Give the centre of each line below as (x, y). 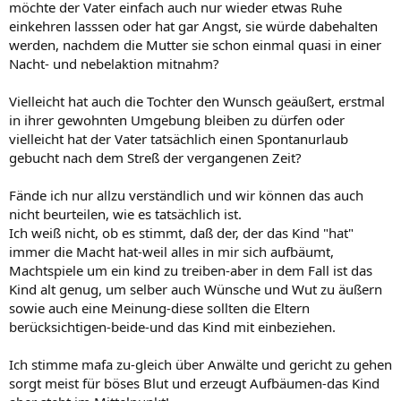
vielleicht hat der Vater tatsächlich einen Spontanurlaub (179, 139)
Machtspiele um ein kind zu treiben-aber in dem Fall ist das (191, 270)
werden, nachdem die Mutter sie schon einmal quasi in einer (195, 45)
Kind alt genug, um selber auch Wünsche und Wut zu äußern (196, 289)
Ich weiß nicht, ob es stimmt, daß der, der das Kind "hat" (181, 233)
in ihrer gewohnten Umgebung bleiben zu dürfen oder (177, 120)
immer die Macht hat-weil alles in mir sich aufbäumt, (171, 252)
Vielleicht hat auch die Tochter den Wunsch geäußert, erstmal (197, 101)
